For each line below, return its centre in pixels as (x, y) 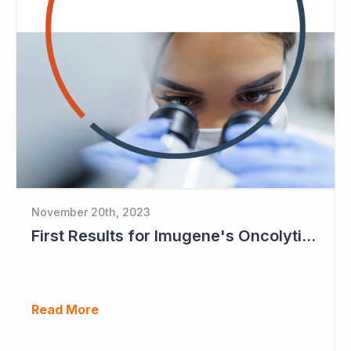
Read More (65, 309)
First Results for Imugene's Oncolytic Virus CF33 (309, 235)
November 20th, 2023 (91, 212)
